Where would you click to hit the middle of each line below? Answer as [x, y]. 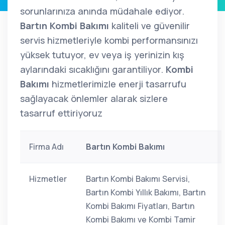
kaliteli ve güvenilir [149, 26]
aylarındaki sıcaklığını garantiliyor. [93, 69]
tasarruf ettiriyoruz [61, 113]
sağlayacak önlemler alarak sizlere [94, 98]
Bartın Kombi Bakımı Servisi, [138, 179]
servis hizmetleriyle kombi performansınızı [109, 40]
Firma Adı [46, 147]
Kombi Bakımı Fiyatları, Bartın [140, 206]
